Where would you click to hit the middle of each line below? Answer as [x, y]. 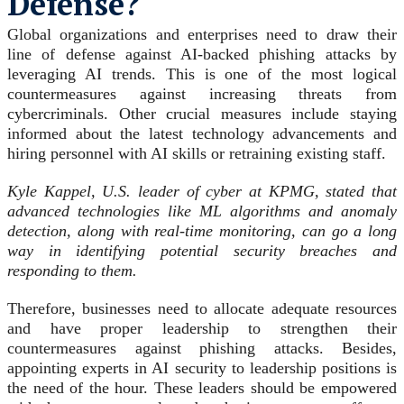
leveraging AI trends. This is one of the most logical [202, 74]
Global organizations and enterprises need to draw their [202, 35]
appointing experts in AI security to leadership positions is [202, 368]
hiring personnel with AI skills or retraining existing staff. [197, 154]
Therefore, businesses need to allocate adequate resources [202, 309]
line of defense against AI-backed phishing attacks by [202, 55]
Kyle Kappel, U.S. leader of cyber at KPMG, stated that [202, 192]
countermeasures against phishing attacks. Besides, [202, 349]
